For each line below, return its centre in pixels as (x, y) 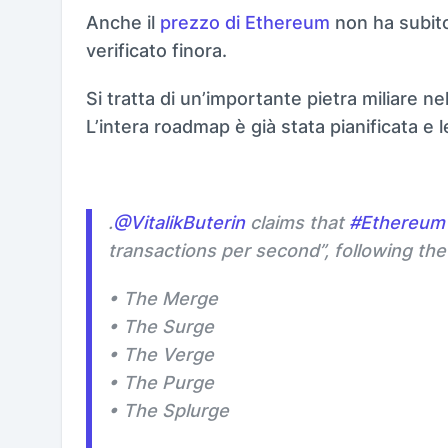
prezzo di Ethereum (245, 22)
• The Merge (163, 298)
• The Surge (161, 326)
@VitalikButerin (179, 222)
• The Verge (161, 354)
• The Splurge (168, 410)
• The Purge (161, 382)
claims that (297, 222)
